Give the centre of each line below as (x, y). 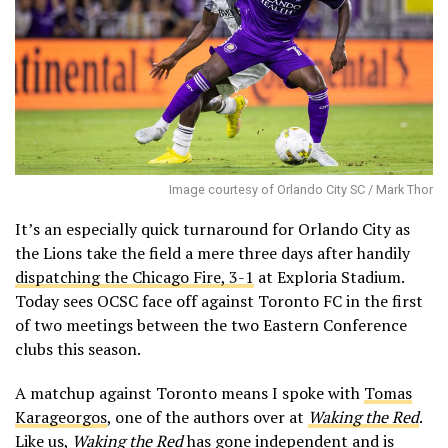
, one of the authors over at (207, 416)
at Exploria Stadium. (329, 276)
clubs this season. (78, 348)
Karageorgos (61, 416)
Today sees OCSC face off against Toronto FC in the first (219, 300)
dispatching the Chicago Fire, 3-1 (134, 276)
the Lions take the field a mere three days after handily (212, 252)
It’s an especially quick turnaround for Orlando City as (212, 228)
